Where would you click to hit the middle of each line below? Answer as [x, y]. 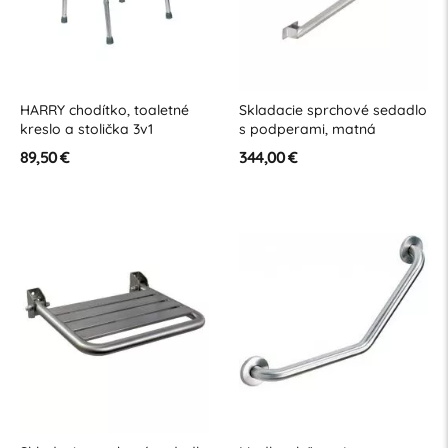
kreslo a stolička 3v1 [86, 128]
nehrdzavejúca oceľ [304, 147]
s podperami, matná [307, 128]
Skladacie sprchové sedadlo [332, 109]
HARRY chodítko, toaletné [104, 109]
